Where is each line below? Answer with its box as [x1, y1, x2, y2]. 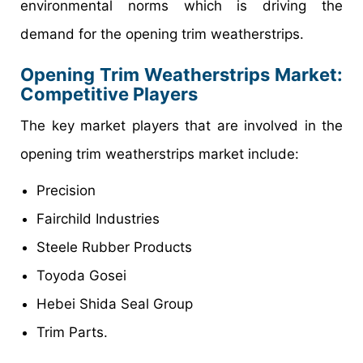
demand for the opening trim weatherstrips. [20, 25, 304, 42]
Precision [36, 181, 96, 199]
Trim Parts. [36, 323, 108, 340]
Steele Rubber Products [36, 238, 192, 255]
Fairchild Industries [36, 210, 160, 227]
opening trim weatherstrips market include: [20, 145, 299, 162]
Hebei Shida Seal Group [36, 295, 193, 312]
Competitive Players [20, 83, 198, 105]
